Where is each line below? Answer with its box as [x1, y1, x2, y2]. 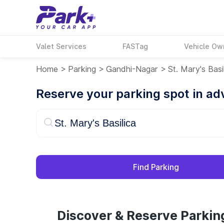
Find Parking [133, 162, 179, 172]
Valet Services [36, 42, 86, 50]
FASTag [122, 42, 148, 50]
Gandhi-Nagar [106, 64, 158, 74]
